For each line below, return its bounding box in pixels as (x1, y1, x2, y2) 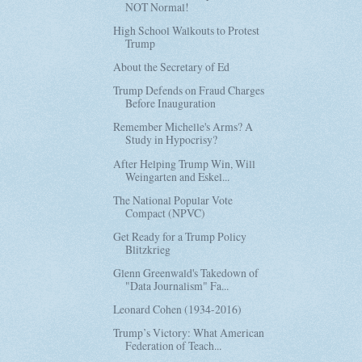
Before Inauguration (125, 95, 217, 112)
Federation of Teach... (125, 338, 222, 354)
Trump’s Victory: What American (113, 325, 265, 341)
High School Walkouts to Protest (113, 23, 260, 39)
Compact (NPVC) (125, 204, 206, 221)
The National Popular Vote (113, 192, 234, 208)
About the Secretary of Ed (113, 59, 230, 75)
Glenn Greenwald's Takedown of (113, 264, 259, 280)
